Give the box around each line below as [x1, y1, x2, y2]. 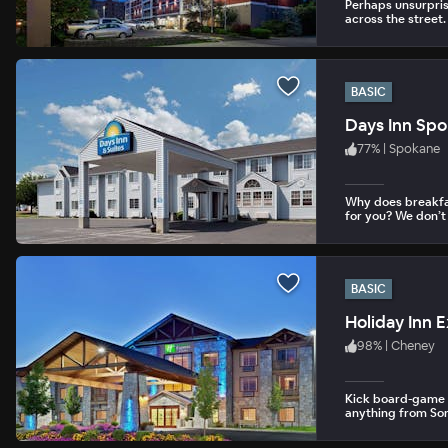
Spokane [389, 140, 440, 157]
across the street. [345, 11, 446, 27]
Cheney [391, 337, 435, 354]
